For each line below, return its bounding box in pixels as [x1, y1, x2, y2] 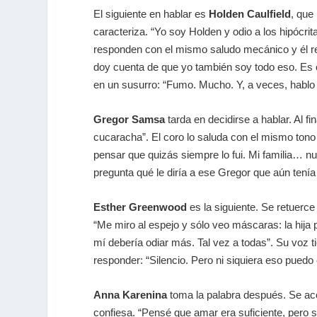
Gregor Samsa [93, 113, 165, 126]
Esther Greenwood [93, 201, 187, 214]
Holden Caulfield [209, 8, 291, 21]
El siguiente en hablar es [93, 8, 209, 21]
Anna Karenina [93, 289, 167, 301]
